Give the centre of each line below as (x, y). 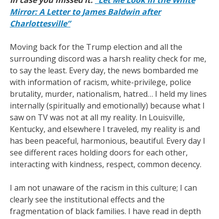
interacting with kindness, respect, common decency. (106, 164)
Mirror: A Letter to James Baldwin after (85, 12)
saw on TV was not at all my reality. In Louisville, (97, 117)
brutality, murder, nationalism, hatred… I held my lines (108, 94)
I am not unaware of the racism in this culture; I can (103, 188)
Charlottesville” (40, 23)
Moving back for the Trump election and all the (96, 47)
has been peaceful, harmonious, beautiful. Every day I (108, 141)
